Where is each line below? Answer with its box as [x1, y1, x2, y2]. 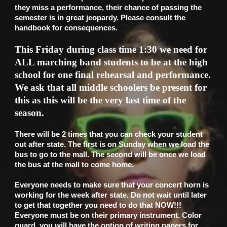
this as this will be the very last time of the [15, 95, 186, 105]
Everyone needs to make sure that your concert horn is [15, 181, 209, 189]
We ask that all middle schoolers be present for [15, 82, 207, 93]
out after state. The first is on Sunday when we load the [15, 140, 210, 148]
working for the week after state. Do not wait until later [15, 191, 207, 199]
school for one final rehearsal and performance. [15, 69, 211, 80]
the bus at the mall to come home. [15, 161, 136, 169]
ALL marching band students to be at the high [15, 57, 208, 67]
